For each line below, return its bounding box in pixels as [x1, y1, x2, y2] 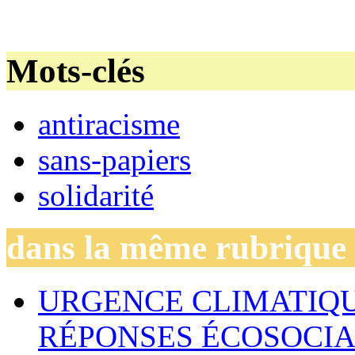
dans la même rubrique [6, 229, 346, 267]
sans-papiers [38, 142, 191, 177]
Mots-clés [6, 52, 145, 90]
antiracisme [38, 106, 180, 141]
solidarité [38, 177, 154, 212]
